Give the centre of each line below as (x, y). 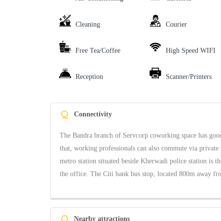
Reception (89, 77)
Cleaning (88, 25)
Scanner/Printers (188, 77)
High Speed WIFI (190, 51)
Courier (176, 25)
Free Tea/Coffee (98, 51)
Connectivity (93, 114)
